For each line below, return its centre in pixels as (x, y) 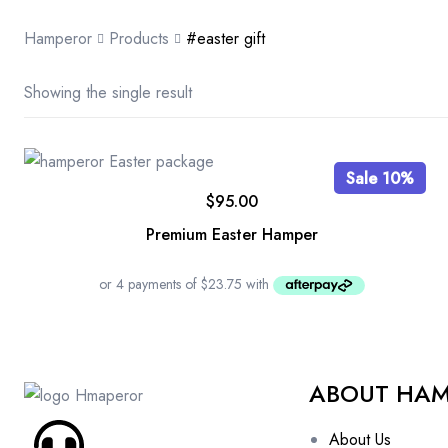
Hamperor (58, 38)
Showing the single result (108, 92)
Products (139, 38)
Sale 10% (379, 178)
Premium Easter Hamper (231, 234)
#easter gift (225, 38)
